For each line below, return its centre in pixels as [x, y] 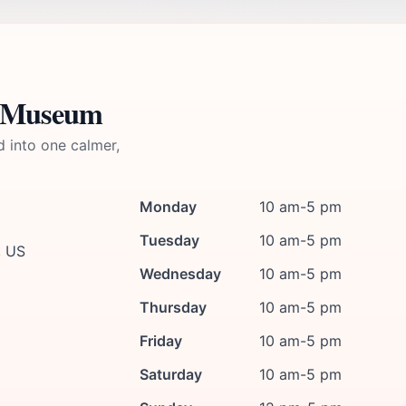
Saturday [171, 374]
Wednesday [180, 274]
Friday [161, 341]
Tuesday [169, 240]
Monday [168, 207]
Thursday [173, 307]
